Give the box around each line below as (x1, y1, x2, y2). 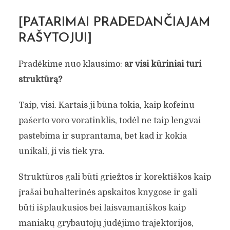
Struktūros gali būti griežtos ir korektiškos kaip (18, 172, 211, 182)
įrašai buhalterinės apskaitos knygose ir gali (18, 188, 197, 197)
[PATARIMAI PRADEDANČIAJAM (18, 16, 210, 29)
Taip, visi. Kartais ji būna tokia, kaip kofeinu (18, 101, 195, 110)
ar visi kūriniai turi (124, 60, 201, 69)
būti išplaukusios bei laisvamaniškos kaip (18, 203, 186, 213)
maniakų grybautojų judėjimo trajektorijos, (18, 219, 194, 228)
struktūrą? (18, 75, 62, 84)
